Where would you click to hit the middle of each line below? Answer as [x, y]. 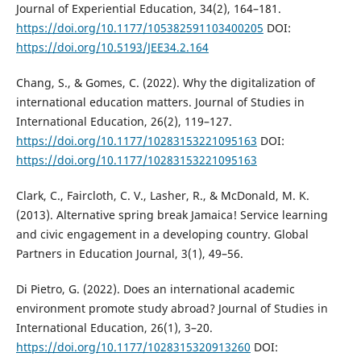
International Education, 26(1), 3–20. [114, 327]
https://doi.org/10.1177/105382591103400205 [139, 27]
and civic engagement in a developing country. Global [162, 234]
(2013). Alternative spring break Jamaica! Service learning [172, 214]
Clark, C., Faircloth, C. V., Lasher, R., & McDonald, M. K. [162, 195]
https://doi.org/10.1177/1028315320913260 [133, 346]
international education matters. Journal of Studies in [160, 102]
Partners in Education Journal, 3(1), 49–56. [129, 253]
